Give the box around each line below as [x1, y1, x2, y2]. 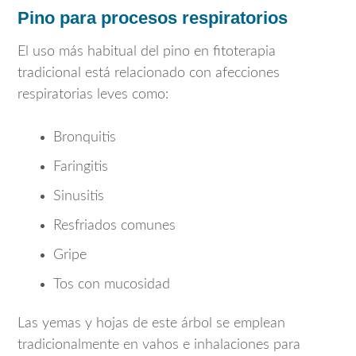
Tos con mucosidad [53, 277, 170, 292]
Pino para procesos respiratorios [17, 7, 288, 28]
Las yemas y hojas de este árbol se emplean [17, 316, 285, 331]
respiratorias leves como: [17, 87, 168, 102]
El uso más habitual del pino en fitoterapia [17, 44, 276, 59]
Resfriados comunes [53, 218, 176, 233]
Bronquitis [53, 130, 116, 145]
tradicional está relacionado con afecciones [17, 65, 280, 80]
